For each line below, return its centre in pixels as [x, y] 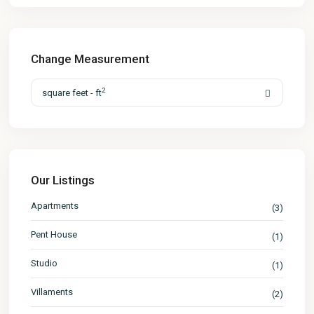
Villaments [52, 292]
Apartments [55, 205]
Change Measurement [90, 59]
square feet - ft [72, 93]
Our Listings [63, 180]
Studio [45, 263]
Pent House [54, 234]
